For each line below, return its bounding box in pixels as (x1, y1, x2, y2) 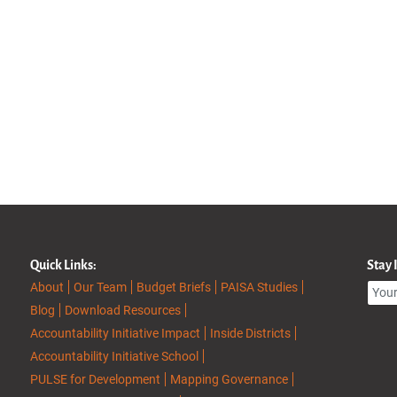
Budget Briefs (136, 280, 211, 294)
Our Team (74, 280, 127, 294)
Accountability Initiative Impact (30, 326, 200, 340)
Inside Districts (210, 326, 291, 340)
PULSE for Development (30, 372, 160, 386)
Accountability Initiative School (30, 349, 198, 363)
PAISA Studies (221, 280, 298, 294)
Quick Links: (30, 258, 97, 272)
